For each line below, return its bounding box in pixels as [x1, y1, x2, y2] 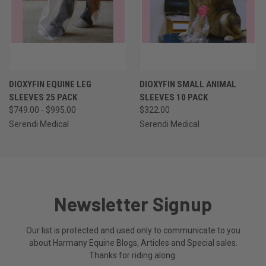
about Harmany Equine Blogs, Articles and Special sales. [28, 237, 237, 248]
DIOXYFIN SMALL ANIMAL [139, 78, 236, 90]
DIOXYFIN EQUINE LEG [9, 78, 91, 90]
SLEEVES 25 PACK [9, 91, 77, 103]
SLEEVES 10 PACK [139, 91, 208, 103]
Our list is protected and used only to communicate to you [26, 225, 240, 235]
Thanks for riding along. [89, 250, 177, 260]
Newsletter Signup [53, 192, 213, 215]
